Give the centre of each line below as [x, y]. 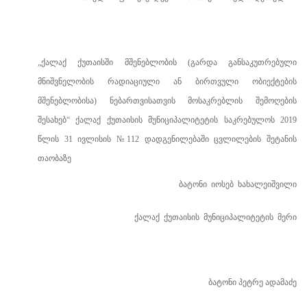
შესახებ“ [57, 120]
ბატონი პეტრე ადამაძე [253, 282]
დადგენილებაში [176, 139]
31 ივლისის [88, 139]
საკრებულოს [249, 120]
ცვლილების [238, 139]
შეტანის [282, 139]
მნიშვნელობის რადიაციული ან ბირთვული [145, 82]
